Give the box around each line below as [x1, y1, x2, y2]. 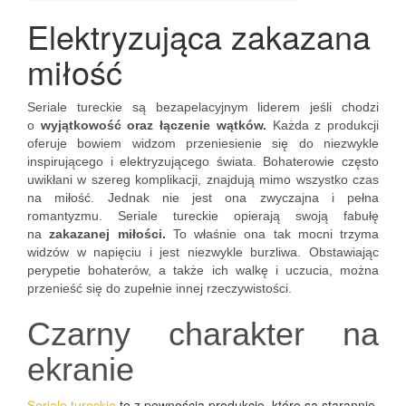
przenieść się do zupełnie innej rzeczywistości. [27, 281, 292, 295]
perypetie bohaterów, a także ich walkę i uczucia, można [27, 263, 379, 277]
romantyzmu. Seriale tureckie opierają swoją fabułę [27, 208, 379, 223]
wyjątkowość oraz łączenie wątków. [40, 118, 273, 132]
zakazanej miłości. [49, 227, 166, 241]
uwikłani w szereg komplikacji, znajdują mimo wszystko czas [27, 172, 379, 187]
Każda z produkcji [272, 118, 380, 132]
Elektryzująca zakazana [27, 13, 371, 59]
